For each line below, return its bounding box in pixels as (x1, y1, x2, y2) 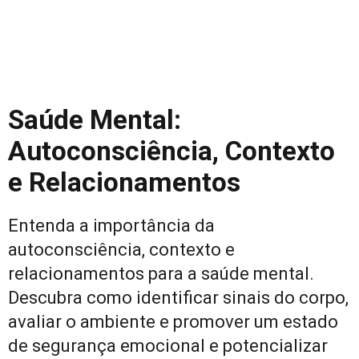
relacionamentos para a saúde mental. (8, 264, 314, 284)
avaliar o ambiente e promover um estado (8, 312, 338, 332)
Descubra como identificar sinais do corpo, (8, 288, 349, 308)
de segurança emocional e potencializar (8, 336, 328, 356)
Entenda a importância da (8, 216, 215, 236)
